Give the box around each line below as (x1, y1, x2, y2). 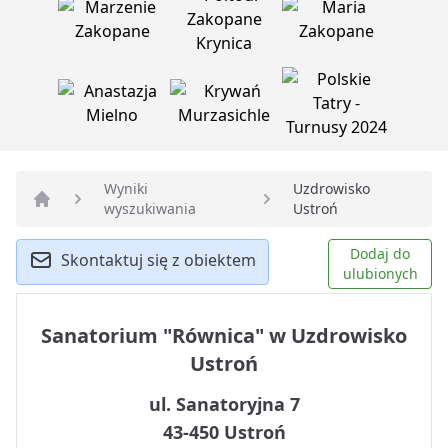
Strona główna (31, 209, 142, 232)
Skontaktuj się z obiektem (61, 249, 256, 272)
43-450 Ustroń (162, 420, 286, 445)
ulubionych (342, 264, 418, 284)
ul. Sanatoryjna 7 (148, 392, 300, 417)
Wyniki (104, 179, 148, 199)
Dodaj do (350, 244, 410, 264)
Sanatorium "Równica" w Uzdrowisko (41, 322, 407, 350)
